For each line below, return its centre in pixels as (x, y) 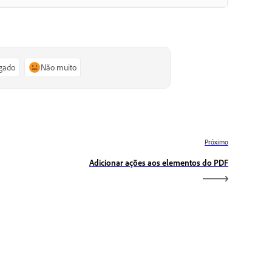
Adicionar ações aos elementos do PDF (159, 162)
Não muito (59, 67)
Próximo (216, 142)
